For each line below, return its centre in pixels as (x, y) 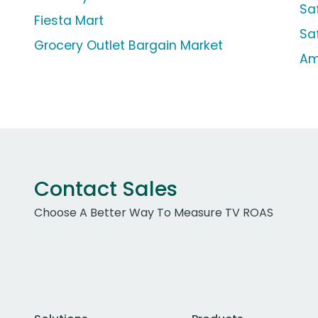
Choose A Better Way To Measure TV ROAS (154, 213)
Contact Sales (106, 189)
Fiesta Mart (69, 21)
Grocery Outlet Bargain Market (128, 46)
